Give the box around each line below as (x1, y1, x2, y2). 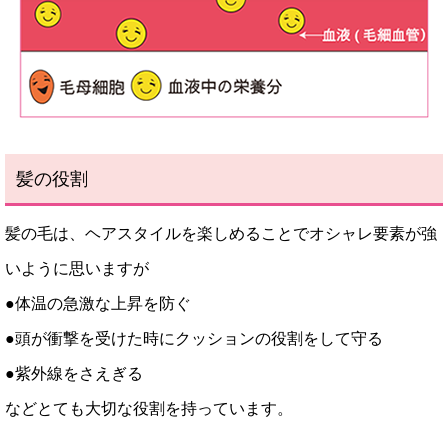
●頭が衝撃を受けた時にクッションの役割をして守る (5, 329, 383, 347)
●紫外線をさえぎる (5, 364, 143, 382)
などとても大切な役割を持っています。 (5, 399, 293, 417)
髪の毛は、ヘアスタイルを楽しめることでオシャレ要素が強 (5, 224, 437, 242)
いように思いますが (5, 259, 149, 277)
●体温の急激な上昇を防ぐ (5, 294, 191, 312)
